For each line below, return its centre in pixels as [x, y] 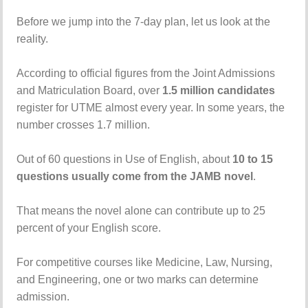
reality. [33, 39]
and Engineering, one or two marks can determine [138, 279]
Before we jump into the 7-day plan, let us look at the [144, 22]
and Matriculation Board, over [90, 90]
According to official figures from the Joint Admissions [146, 73]
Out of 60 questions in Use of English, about [125, 159]
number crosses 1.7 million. [84, 125]
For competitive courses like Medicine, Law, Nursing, [145, 262]
